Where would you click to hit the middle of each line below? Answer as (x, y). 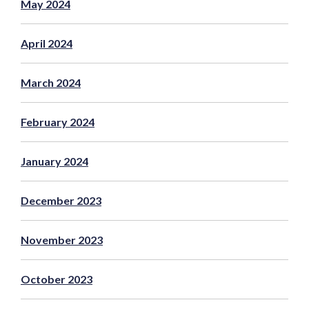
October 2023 (57, 279)
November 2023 (62, 239)
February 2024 (58, 121)
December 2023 (61, 200)
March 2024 (51, 82)
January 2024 (54, 161)
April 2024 (47, 43)
